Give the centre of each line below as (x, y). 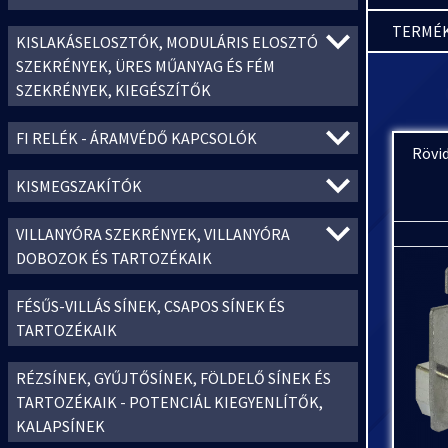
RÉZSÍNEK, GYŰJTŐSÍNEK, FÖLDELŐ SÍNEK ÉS (173, 378)
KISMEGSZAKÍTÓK (79, 186)
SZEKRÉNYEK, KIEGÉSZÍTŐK (113, 90)
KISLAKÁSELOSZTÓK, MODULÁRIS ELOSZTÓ (167, 42)
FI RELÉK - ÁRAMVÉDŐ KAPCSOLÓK (136, 138)
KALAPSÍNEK (60, 426)
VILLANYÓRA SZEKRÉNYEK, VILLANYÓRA (153, 234)
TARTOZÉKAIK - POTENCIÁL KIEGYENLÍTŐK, (169, 402)
